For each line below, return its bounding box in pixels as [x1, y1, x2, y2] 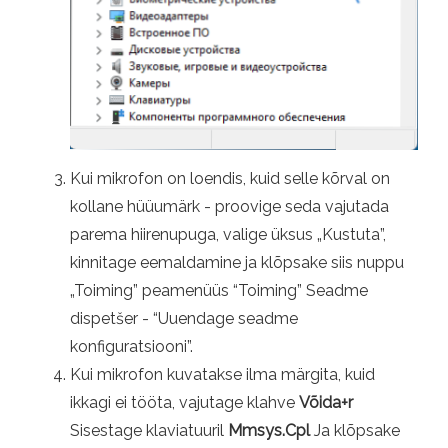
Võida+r [299, 392, 353, 412]
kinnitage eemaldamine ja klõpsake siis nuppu [70, 252, 404, 272]
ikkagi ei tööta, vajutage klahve [70, 392, 299, 412]
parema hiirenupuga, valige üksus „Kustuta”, [70, 224, 386, 244]
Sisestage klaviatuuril [70, 420, 228, 440]
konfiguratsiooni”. [70, 336, 193, 356]
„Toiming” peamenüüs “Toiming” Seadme [70, 280, 368, 300]
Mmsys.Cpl [228, 420, 310, 440]
